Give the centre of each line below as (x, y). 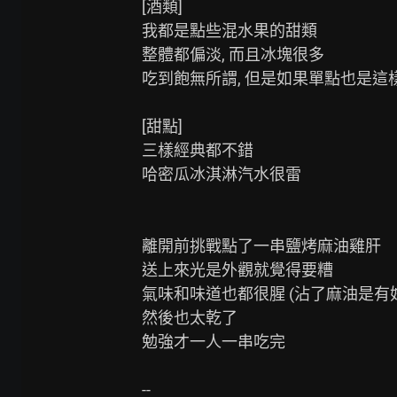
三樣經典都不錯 (198, 150)
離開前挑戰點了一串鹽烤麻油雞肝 (261, 246)
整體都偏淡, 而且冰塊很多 (233, 54)
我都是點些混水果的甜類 (230, 31)
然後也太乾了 (190, 318)
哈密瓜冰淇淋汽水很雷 (222, 174)
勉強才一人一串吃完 (214, 342)
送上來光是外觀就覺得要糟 (237, 270)
